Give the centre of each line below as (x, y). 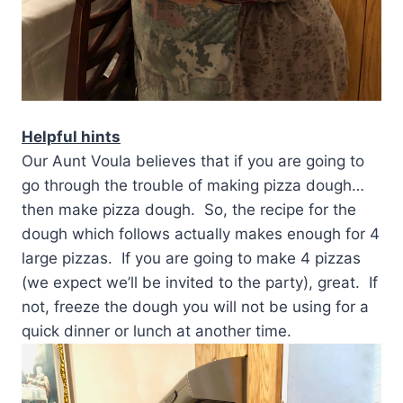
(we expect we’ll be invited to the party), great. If (200, 283)
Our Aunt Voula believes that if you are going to (193, 161)
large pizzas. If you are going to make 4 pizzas (191, 259)
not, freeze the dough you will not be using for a (195, 307)
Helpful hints (71, 137)
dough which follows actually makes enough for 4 (201, 234)
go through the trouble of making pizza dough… (193, 186)
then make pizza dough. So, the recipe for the (189, 210)
